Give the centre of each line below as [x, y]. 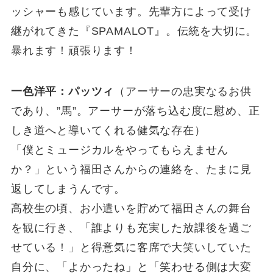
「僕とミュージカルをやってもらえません [120, 150]
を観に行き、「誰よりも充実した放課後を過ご [131, 228]
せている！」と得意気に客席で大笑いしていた [131, 248]
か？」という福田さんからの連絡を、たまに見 [131, 170]
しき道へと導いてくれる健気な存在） [108, 131]
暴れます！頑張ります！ [74, 50]
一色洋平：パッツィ [62, 92]
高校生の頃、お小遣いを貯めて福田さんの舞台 [131, 209]
